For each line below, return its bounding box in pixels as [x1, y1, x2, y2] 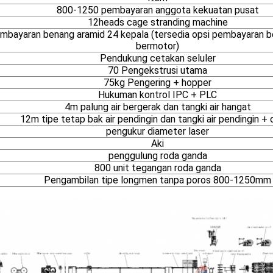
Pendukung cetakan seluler [99, 52, 216, 64]
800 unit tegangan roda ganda [94, 162, 221, 174]
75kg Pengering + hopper [104, 77, 211, 88]
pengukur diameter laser [106, 126, 209, 137]
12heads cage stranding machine [87, 16, 228, 28]
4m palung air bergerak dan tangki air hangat [64, 101, 251, 113]
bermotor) [136, 40, 179, 52]
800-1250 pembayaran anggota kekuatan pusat [56, 4, 259, 16]
